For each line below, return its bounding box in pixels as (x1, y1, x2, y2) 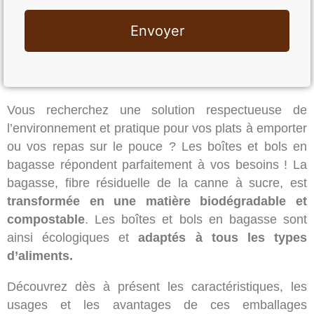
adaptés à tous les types (138, 230, 308, 245)
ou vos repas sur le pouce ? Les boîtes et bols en (7, 139, 307, 153)
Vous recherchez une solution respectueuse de (7, 102, 307, 117)
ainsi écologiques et (7, 230, 139, 245)
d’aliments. (7, 248, 73, 263)
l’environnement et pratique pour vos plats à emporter (7, 121, 307, 135)
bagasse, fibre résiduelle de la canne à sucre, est (7, 175, 307, 190)
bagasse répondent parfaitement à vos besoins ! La (7, 157, 307, 172)
